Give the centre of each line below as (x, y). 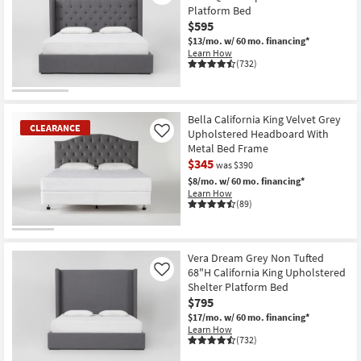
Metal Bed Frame (228, 149)
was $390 (234, 165)
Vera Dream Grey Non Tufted (256, 258)
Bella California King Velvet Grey (264, 120)
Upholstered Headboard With (258, 134)
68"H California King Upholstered (267, 273)
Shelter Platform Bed (238, 287)
